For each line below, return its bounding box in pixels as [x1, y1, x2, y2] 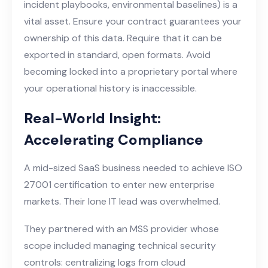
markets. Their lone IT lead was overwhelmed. [24, 194, 220, 208]
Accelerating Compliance [24, 130, 203, 149]
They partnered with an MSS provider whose [24, 222, 219, 235]
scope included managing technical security [24, 239, 216, 252]
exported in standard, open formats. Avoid [24, 48, 211, 61]
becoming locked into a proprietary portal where [24, 65, 237, 78]
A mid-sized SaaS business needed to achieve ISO [24, 161, 242, 174]
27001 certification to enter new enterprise [24, 178, 215, 191]
